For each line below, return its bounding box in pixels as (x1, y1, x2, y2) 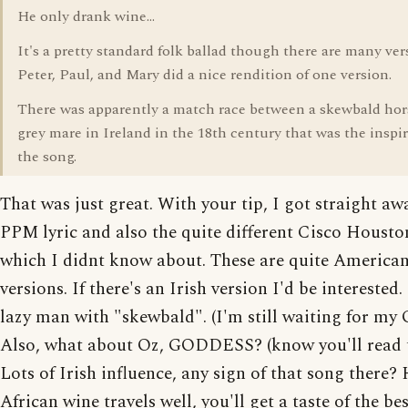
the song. (17, 146, 76, 168)
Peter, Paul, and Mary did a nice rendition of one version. (17, 64, 392, 86)
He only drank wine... (17, 5, 155, 27)
